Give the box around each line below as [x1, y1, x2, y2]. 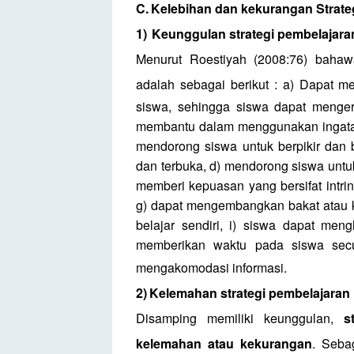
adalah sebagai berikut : [136, 74, 277, 93]
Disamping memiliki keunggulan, [136, 308, 344, 327]
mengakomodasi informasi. [136, 258, 287, 277]
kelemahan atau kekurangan [136, 333, 312, 352]
